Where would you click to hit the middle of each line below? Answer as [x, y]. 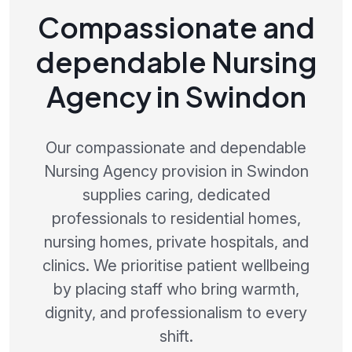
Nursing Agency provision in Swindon [176, 171]
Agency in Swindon [176, 96]
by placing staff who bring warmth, [176, 289]
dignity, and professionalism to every [176, 312]
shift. [176, 336]
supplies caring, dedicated [176, 194]
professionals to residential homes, [176, 218]
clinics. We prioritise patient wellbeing [176, 265]
